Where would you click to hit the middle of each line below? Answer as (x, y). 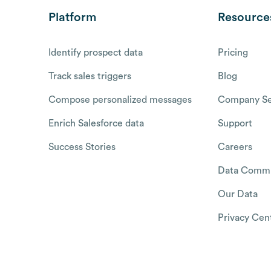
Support (235, 123)
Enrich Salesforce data (96, 123)
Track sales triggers (90, 76)
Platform (72, 17)
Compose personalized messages (120, 100)
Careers (235, 147)
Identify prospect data (96, 52)
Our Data (237, 194)
